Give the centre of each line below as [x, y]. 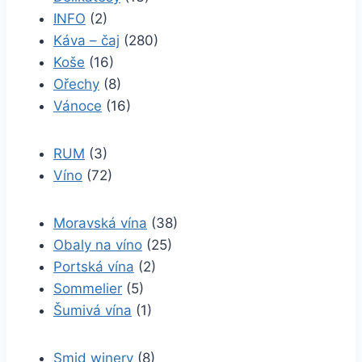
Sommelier [88, 288]
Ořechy [76, 84]
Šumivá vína [93, 310]
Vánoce [78, 106]
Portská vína [94, 267]
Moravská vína [100, 223]
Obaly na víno [98, 245]
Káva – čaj [86, 40]
